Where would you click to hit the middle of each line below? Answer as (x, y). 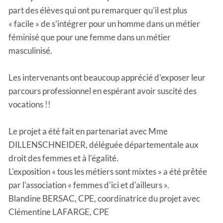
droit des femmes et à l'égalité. (63, 158)
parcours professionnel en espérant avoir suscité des (103, 91)
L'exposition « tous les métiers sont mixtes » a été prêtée (108, 172)
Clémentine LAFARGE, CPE (59, 212)
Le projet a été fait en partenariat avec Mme (88, 131)
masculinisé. (30, 51)
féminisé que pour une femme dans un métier (90, 37)
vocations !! (30, 105)
